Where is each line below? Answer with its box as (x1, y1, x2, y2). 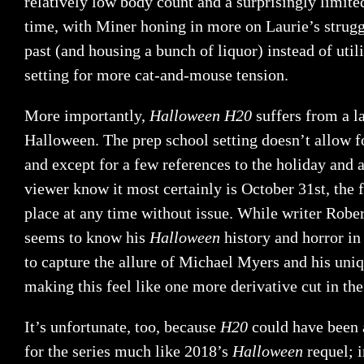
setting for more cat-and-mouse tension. (24, 66, 288, 84)
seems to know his (24, 228, 149, 247)
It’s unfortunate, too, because (24, 318, 220, 336)
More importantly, (24, 106, 149, 125)
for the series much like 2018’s (24, 342, 232, 361)
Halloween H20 (149, 106, 256, 125)
